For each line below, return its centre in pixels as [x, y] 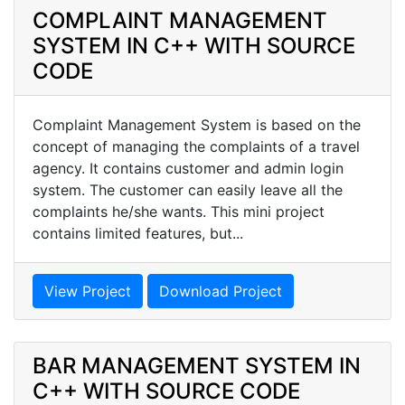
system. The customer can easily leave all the [188, 189]
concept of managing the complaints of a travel [196, 146]
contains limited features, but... [138, 233]
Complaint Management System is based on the [197, 124]
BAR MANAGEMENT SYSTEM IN [197, 365]
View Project [88, 291]
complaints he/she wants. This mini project [179, 211]
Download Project [221, 291]
